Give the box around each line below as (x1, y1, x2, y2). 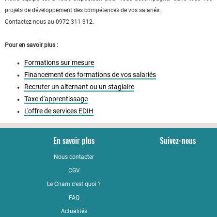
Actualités (61, 208, 87, 215)
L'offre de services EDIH (24, 107, 93, 115)
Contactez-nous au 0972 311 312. (5, 18, 94, 26)
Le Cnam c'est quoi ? (47, 181, 101, 188)
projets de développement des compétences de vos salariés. (5, 7, 161, 14)
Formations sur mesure (24, 59, 94, 67)
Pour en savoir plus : (5, 42, 58, 49)
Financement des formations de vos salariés (24, 71, 156, 79)
